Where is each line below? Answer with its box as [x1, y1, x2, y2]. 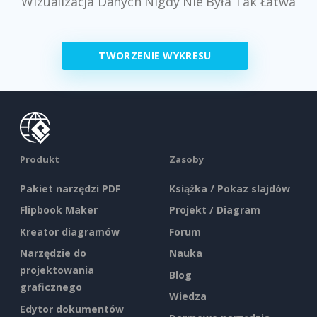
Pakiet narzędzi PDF [20, 181, 120, 195]
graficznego [20, 280, 82, 294]
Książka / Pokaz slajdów [169, 181, 290, 195]
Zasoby [169, 152, 204, 166]
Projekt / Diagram [169, 203, 260, 217]
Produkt [20, 152, 59, 166]
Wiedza [169, 289, 207, 304]
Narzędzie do [20, 246, 86, 260]
